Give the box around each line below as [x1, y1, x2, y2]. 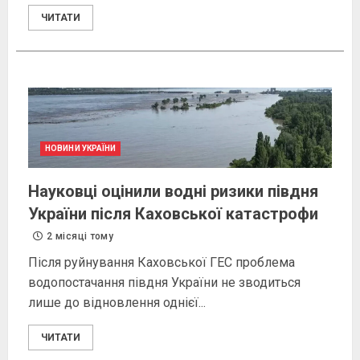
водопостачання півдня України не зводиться [28, 275, 301, 291]
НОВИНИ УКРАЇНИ [45, 144, 117, 153]
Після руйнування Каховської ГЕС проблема [28, 255, 295, 271]
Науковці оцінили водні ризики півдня [28, 182, 318, 202]
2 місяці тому [44, 231, 114, 243]
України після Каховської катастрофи [28, 204, 318, 224]
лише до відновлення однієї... [28, 295, 206, 311]
